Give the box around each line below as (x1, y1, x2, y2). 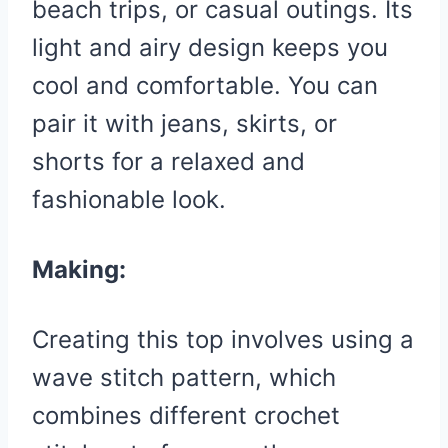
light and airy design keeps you (32, 33, 388, 63)
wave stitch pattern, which (32, 363, 336, 393)
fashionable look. (32, 185, 226, 215)
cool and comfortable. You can (32, 71, 378, 101)
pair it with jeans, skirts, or (32, 109, 337, 139)
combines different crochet (32, 401, 340, 431)
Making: (32, 255, 126, 285)
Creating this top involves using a (32, 325, 414, 355)
